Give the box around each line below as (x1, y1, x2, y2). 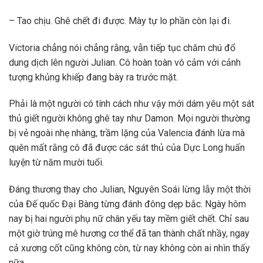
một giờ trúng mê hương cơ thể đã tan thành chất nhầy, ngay (9, 228, 249, 240)
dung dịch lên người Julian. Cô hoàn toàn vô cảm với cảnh (9, 56, 241, 68)
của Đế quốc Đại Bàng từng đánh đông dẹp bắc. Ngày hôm (9, 198, 246, 210)
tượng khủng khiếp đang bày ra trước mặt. (9, 71, 178, 83)
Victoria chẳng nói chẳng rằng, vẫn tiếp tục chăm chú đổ (9, 42, 235, 53)
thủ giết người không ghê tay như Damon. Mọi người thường (9, 113, 250, 124)
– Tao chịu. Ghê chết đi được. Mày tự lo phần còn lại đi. (9, 15, 231, 26)
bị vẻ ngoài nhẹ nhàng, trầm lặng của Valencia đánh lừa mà (9, 127, 245, 139)
